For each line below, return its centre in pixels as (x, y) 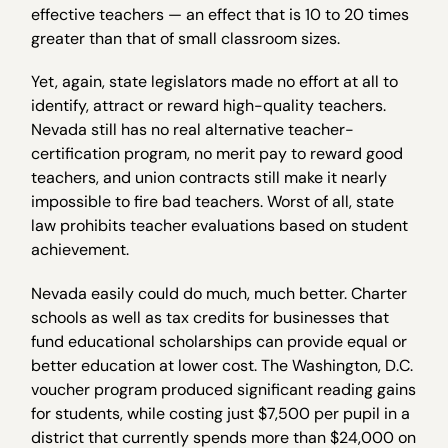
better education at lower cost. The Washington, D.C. (222, 365)
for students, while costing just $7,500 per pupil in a (221, 413)
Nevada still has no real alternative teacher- (193, 130)
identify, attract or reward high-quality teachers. (209, 106)
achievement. (80, 250)
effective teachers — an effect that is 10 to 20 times (220, 15)
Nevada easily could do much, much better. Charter (219, 293)
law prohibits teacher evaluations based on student (220, 226)
